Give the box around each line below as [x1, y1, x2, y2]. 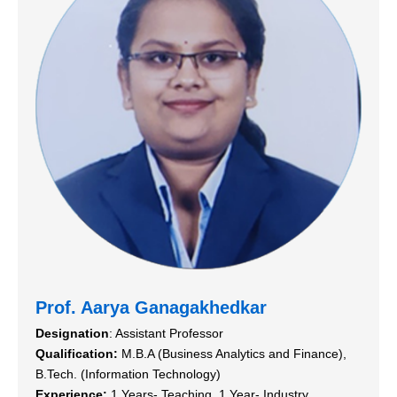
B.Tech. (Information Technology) [35, 366, 221, 381]
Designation [35, 325, 109, 340]
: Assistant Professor [109, 325, 223, 340]
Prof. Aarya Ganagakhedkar [35, 297, 267, 317]
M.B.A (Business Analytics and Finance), [118, 346, 346, 361]
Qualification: [35, 346, 118, 361]
